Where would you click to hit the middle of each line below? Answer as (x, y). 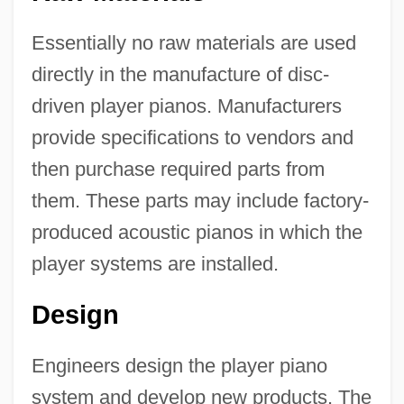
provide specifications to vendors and (192, 138)
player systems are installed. (155, 264)
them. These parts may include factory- (200, 201)
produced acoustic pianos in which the (197, 233)
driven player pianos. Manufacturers (186, 106)
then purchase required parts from (178, 170)
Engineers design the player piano (179, 366)
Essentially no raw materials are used (193, 43)
